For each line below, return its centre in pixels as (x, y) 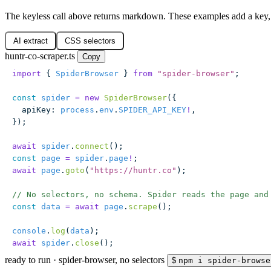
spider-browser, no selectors (112, 260)
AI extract (31, 41)
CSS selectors (90, 41)
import (27, 74)
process (75, 110)
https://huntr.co (133, 171)
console (29, 231)
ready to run (28, 260)
